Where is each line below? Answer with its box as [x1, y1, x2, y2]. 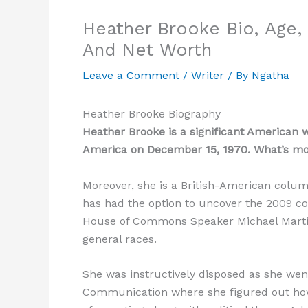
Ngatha [252, 69, 289, 82]
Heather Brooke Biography [82, 107, 221, 120]
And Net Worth [82, 39, 212, 60]
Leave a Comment [82, 69, 179, 82]
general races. [82, 232, 157, 245]
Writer [191, 69, 224, 82]
